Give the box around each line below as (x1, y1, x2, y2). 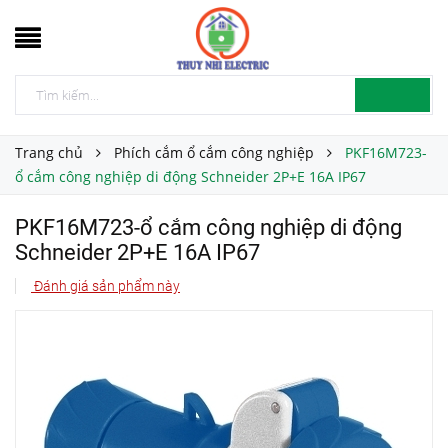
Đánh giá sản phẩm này (31, 278, 180, 294)
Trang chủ (15, 143, 83, 162)
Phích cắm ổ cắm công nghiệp (114, 143, 314, 162)
